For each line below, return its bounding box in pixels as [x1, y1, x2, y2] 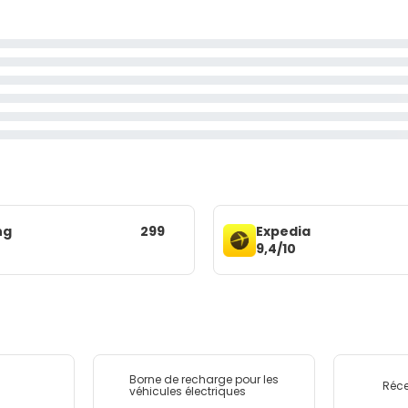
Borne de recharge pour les [128, 372, 279, 387]
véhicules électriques [128, 383, 246, 399]
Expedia [256, 221, 311, 240]
